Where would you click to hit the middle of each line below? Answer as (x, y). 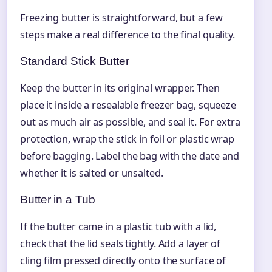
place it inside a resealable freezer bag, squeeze (128, 105)
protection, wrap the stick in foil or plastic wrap (127, 139)
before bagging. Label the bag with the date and (130, 156)
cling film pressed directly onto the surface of (123, 260)
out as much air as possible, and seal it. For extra (130, 122)
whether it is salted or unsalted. (92, 173)
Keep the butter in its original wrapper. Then (120, 88)
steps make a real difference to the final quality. (127, 34)
